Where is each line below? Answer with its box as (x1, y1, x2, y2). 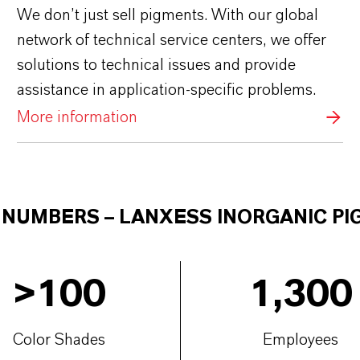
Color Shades (13, 331, 106, 348)
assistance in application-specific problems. (16, 82, 316, 99)
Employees (263, 331, 339, 348)
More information (16, 108, 137, 125)
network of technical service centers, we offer (16, 32, 326, 49)
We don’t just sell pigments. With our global (16, 7, 318, 24)
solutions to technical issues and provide (16, 57, 296, 74)
